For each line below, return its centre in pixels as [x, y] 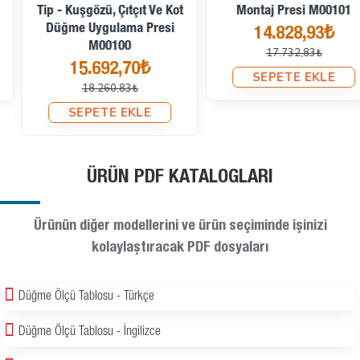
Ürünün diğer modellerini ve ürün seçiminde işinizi [180, 227]
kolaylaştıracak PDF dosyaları [180, 249]
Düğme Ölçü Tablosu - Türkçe [86, 298]
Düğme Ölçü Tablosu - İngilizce [90, 333]
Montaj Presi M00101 [272, 12]
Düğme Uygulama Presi [88, 30]
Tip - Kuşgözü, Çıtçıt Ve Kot [88, 12]
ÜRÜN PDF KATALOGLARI [180, 179]
